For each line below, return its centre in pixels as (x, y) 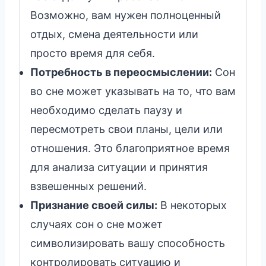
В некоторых (192, 205)
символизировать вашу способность (128, 243)
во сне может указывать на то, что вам (133, 91)
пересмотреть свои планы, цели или (126, 129)
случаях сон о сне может (96, 224)
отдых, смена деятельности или (114, 34)
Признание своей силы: (94, 205)
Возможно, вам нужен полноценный (126, 15)
